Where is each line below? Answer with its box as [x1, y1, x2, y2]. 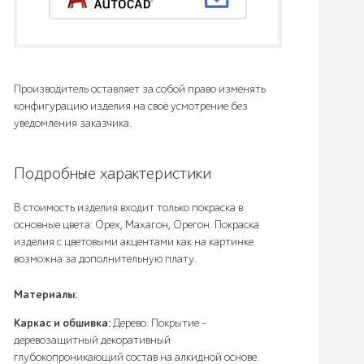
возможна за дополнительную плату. [14, 252, 197, 266]
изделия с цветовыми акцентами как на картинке [14, 235, 253, 249]
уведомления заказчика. [14, 116, 132, 130]
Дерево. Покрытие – [110, 316, 206, 330]
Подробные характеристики [14, 164, 211, 183]
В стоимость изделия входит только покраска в [14, 201, 243, 214]
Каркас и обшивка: [14, 316, 110, 330]
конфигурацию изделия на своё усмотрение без [14, 99, 248, 113]
